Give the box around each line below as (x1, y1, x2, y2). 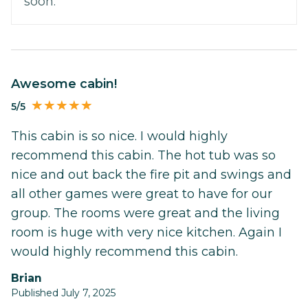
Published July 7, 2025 (11, 286, 115, 299)
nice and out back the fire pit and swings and (11, 166, 291, 182)
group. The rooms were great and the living (11, 205, 280, 221)
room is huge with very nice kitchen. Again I (11, 224, 282, 240)
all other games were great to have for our (11, 186, 272, 201)
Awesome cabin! (20, 76, 117, 92)
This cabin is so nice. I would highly (11, 128, 228, 144)
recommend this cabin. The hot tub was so (11, 147, 276, 163)
